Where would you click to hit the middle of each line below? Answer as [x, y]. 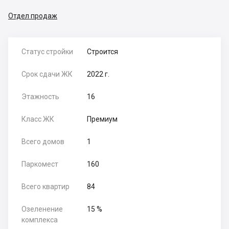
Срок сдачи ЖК [47, 74]
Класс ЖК [38, 119]
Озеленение [42, 209]
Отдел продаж [33, 16]
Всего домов [43, 142]
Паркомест [40, 164]
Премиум [102, 119]
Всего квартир [45, 187]
